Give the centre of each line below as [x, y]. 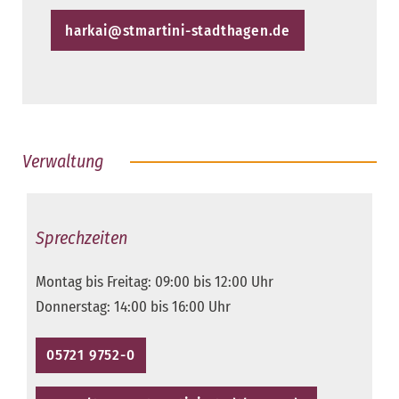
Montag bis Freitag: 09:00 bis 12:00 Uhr [155, 282]
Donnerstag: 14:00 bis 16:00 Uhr [133, 307]
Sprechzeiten [81, 238]
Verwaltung [63, 161]
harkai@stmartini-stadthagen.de [178, 31]
